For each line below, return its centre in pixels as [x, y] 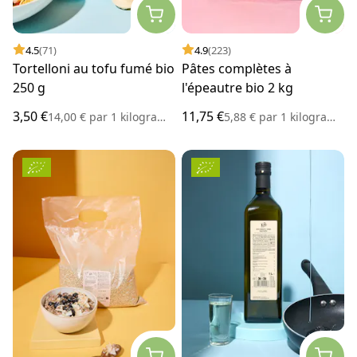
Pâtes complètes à [237, 68]
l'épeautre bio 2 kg [237, 87]
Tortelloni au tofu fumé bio [94, 68]
